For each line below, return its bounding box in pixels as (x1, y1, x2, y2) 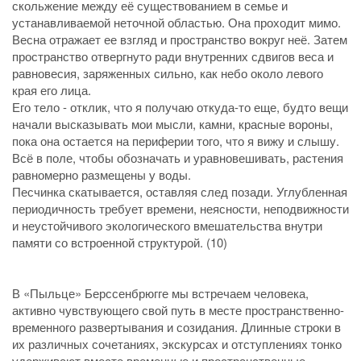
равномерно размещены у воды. (12, 165, 191, 183)
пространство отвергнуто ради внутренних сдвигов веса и (12, 47, 334, 64)
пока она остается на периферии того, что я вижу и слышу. (12, 131, 339, 149)
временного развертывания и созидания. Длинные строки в (12, 317, 341, 335)
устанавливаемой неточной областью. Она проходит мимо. (12, 13, 341, 31)
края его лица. (12, 81, 91, 98)
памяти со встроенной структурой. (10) (12, 233, 227, 251)
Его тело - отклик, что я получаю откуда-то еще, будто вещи (12, 98, 348, 115)
